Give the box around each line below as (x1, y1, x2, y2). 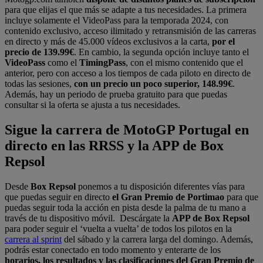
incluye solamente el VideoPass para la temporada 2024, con (5, 15, 228, 26)
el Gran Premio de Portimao (112, 192, 224, 203)
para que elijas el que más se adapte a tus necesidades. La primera (5, 5, 247, 15)
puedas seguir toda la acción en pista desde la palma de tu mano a (5, 203, 246, 213)
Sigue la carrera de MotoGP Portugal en (5, 122, 249, 138)
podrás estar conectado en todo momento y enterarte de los (5, 245, 221, 255)
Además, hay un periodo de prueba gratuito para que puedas (5, 89, 227, 100)
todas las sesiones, (5, 79, 74, 89)
